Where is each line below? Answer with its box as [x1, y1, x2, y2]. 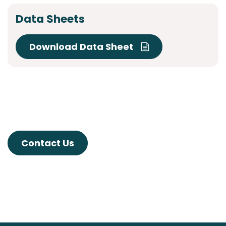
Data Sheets [16, 11, 85, 27]
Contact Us [21, 137, 74, 150]
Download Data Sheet [29, 40, 141, 53]
